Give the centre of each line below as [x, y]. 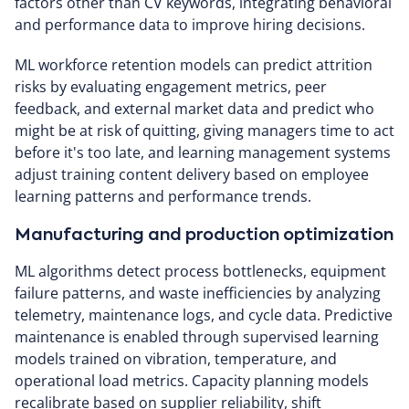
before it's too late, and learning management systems [203, 152]
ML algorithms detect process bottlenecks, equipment [200, 271]
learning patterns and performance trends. [163, 196]
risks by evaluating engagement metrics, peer [171, 87]
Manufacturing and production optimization [204, 236]
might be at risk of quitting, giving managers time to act [204, 131]
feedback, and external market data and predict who [194, 109]
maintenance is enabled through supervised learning [197, 337]
